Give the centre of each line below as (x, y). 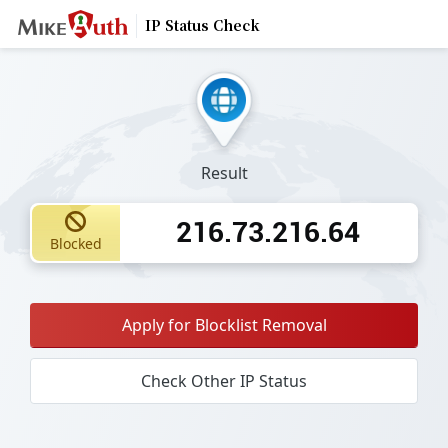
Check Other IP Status (224, 380)
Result (224, 172)
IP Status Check (202, 25)
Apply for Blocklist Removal (224, 324)
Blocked (75, 244)
